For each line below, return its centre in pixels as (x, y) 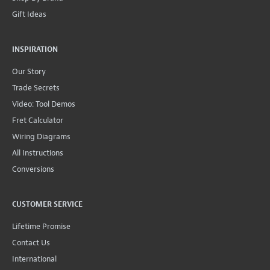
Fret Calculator (38, 120)
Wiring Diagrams (41, 136)
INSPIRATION (35, 49)
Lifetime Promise (41, 226)
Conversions (33, 169)
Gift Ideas (29, 14)
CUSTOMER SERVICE (47, 204)
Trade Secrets (36, 87)
